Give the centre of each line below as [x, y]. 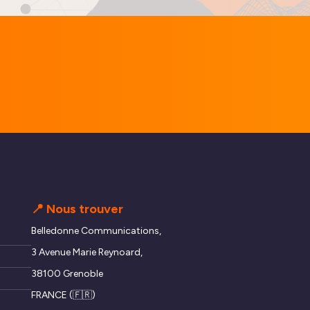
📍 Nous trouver [77, 209]
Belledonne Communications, [96, 231]
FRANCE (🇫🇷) [63, 295]
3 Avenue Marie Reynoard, [86, 253]
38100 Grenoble [67, 274]
